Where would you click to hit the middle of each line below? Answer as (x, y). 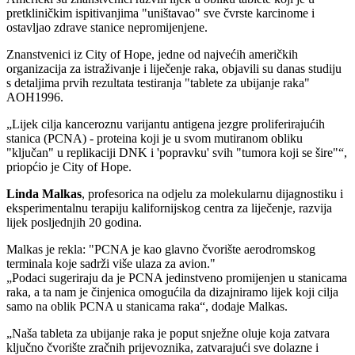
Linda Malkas (44, 194)
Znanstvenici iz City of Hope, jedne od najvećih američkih (152, 55)
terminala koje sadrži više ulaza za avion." (111, 264)
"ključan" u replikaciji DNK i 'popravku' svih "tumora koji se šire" (172, 153)
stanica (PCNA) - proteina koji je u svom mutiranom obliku (155, 139)
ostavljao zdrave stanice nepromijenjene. (107, 28)
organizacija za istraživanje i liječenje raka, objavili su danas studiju (174, 69)
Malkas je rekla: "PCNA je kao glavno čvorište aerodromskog (161, 250)
